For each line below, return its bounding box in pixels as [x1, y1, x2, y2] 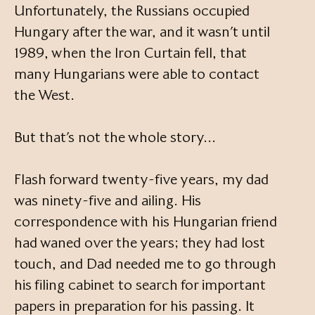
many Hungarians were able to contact [14, 65, 259, 82]
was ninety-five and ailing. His [14, 191, 201, 209]
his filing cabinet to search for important [14, 276, 266, 293]
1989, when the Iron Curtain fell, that [14, 44, 247, 61]
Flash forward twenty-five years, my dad [14, 170, 269, 188]
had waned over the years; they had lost [14, 233, 265, 251]
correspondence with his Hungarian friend [14, 212, 277, 230]
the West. [14, 86, 75, 103]
